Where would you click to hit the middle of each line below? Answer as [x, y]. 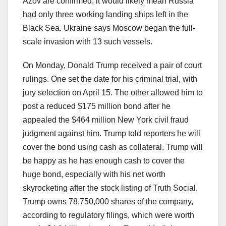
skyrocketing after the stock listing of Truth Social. [110, 188]
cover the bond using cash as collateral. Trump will [113, 147]
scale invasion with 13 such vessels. [88, 42]
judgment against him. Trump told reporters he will [111, 134]
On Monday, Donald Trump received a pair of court [112, 66]
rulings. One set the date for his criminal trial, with [110, 79]
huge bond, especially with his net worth [94, 175]
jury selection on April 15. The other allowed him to [113, 93]
